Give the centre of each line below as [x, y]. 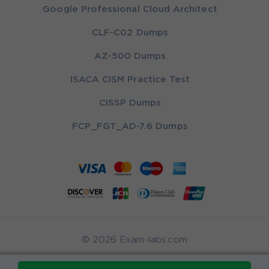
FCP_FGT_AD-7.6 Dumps [130, 127]
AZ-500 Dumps [130, 56]
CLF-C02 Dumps [130, 33]
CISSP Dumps [130, 103]
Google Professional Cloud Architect [130, 10]
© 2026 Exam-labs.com [134, 240]
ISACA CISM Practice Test [130, 80]
